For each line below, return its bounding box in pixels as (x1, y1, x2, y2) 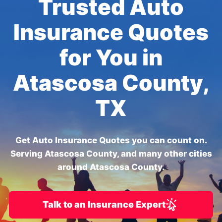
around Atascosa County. (57, 162, 165, 172)
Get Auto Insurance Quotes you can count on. (15, 135, 207, 145)
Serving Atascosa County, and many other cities (10, 149, 212, 159)
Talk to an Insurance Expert (43, 199, 166, 210)
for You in (59, 44, 163, 71)
